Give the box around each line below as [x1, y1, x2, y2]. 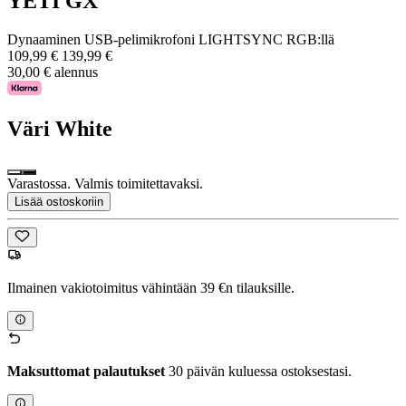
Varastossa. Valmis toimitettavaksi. [7, 175, 203, 191]
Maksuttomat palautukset [7, 363, 165, 380]
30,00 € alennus [7, 63, 98, 80]
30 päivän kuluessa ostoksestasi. [165, 363, 352, 380]
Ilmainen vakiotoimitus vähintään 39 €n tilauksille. [7, 280, 295, 296]
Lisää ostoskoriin [14, 194, 103, 208]
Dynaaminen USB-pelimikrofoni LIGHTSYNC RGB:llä [7, 31, 334, 47]
